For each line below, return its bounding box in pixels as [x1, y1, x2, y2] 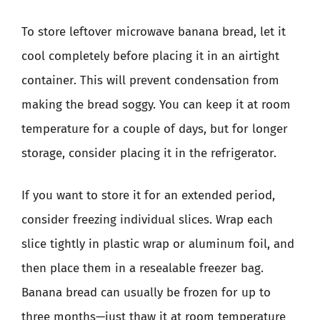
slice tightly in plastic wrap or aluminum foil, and [21, 236, 294, 251]
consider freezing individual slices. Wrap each [21, 212, 273, 227]
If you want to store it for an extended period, [21, 188, 275, 203]
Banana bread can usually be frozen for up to [21, 285, 271, 300]
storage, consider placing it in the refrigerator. [21, 145, 276, 161]
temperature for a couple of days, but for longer [21, 121, 288, 136]
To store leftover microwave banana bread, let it [21, 24, 286, 39]
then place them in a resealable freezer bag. [21, 261, 264, 276]
